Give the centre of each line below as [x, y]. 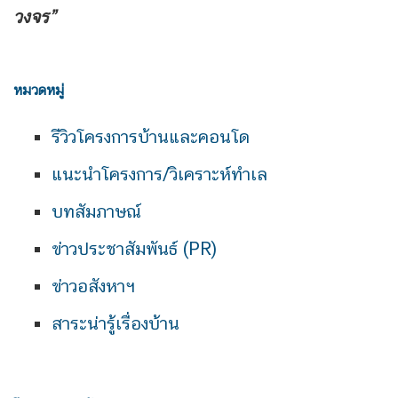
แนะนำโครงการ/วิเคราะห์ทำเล [159, 175]
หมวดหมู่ [39, 91]
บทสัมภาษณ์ [96, 212]
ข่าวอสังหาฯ [93, 287]
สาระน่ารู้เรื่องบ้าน [115, 324]
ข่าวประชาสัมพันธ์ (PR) [134, 249]
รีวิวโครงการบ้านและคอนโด [150, 137]
